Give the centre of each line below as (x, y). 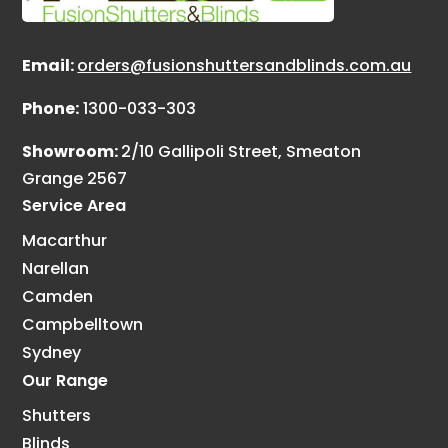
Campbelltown (83, 325)
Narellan (56, 269)
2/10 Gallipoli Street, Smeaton (241, 152)
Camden (58, 297)
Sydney (52, 353)
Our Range (65, 381)
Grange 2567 (75, 179)
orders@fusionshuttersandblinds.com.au (244, 66)
